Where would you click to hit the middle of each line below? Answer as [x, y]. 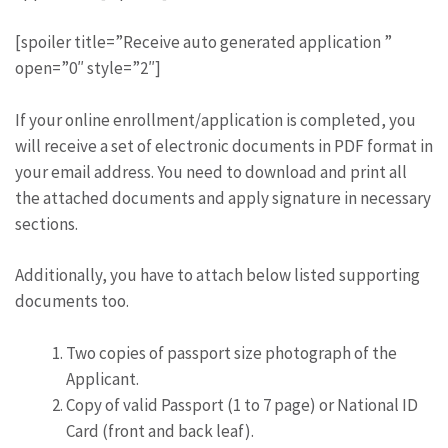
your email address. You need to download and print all [211, 171]
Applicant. [102, 378]
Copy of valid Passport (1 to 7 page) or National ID [242, 404]
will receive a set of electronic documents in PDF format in [224, 145]
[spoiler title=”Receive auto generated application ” [203, 42]
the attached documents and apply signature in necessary [223, 197]
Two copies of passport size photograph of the [231, 352]
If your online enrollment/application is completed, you [215, 119]
